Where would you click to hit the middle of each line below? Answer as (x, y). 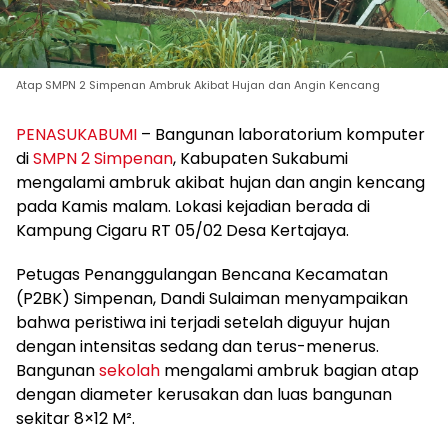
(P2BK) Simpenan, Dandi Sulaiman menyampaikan (212, 298)
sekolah (129, 370)
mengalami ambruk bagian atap (289, 370)
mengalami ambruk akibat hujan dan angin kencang (220, 182)
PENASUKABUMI (76, 134)
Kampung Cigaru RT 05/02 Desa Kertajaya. (182, 230)
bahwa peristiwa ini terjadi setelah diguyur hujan (203, 322)
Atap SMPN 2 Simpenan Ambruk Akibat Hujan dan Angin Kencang (198, 84)
